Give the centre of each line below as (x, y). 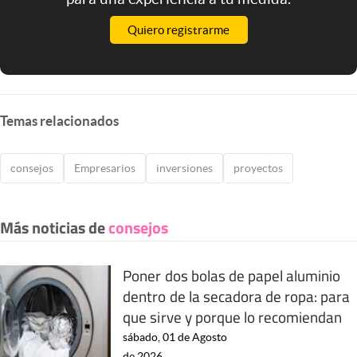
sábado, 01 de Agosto (175, 337)
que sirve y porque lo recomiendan (233, 316)
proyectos (258, 168)
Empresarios (105, 168)
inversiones (184, 168)
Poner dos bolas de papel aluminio (232, 275)
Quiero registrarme (178, 29)
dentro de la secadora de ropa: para (237, 296)
